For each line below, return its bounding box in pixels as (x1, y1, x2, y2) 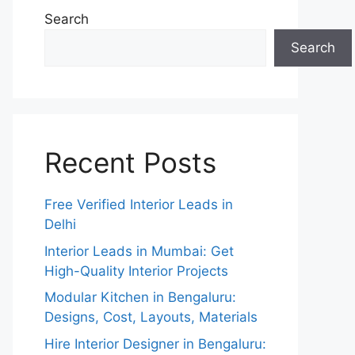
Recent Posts (44, 146, 216, 179)
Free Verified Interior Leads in (44, 197, 233, 212)
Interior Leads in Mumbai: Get (44, 242, 234, 259)
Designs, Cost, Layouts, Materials (44, 309, 258, 325)
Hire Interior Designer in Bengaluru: (44, 335, 266, 352)
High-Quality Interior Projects (44, 262, 228, 279)
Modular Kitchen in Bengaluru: (44, 289, 236, 305)
